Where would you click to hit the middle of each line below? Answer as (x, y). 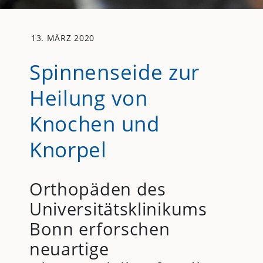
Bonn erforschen (100, 228)
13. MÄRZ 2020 (63, 38)
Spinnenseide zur (114, 71)
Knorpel (68, 149)
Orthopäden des (97, 188)
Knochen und (94, 123)
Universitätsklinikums (118, 208)
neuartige (69, 248)
